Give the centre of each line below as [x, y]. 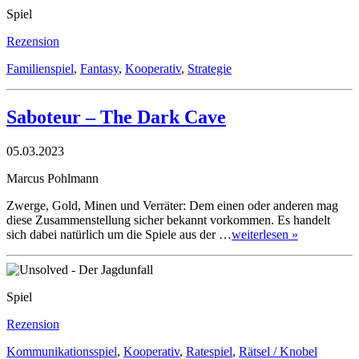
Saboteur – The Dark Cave [116, 117]
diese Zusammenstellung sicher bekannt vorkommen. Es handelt [168, 220]
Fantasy [99, 68]
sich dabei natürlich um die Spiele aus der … [119, 234]
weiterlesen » [265, 234]
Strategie [210, 68]
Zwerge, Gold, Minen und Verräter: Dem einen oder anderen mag [172, 205]
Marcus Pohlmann [52, 178]
